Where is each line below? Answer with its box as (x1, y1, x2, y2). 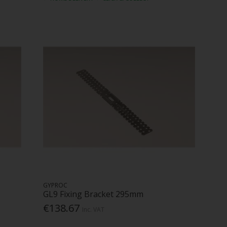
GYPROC (43, 180, 68, 190)
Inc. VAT (82, 205, 105, 214)
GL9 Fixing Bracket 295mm (43, 188, 144, 200)
